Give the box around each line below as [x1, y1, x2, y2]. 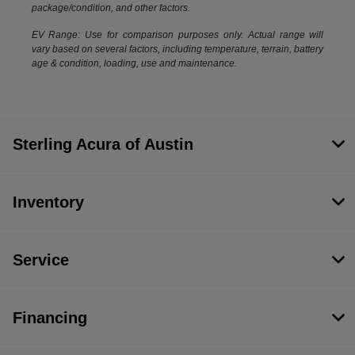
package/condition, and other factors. [31, 2, 190, 14]
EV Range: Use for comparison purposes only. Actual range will [31, 29, 324, 41]
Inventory [13, 193, 84, 212]
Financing [13, 309, 87, 327]
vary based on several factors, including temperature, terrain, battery [31, 44, 324, 55]
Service [13, 251, 69, 269]
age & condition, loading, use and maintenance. [31, 58, 237, 70]
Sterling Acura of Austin [13, 136, 193, 154]
